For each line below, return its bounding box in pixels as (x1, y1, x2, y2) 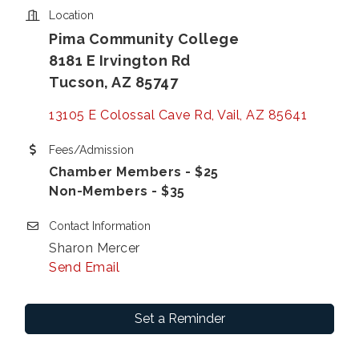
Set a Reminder (134, 310, 225, 326)
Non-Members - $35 (49, 183, 185, 199)
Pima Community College (49, 30, 239, 47)
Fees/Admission (49, 143, 134, 156)
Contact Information (49, 219, 151, 232)
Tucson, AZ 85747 (49, 73, 178, 91)
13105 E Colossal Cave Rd (49, 107, 212, 123)
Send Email (49, 259, 119, 275)
